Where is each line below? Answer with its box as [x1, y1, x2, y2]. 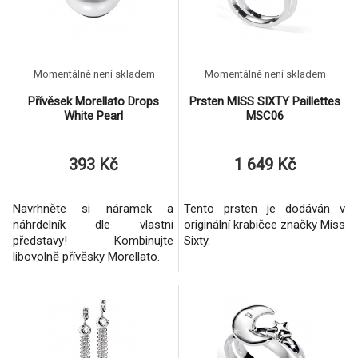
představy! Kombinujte [13, 233, 173, 248]
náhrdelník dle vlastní [13, 217, 173, 232]
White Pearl [63, 109, 123, 123]
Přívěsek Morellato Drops [27, 94, 159, 109]
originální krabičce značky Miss [184, 217, 345, 232]
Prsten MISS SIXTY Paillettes [189, 94, 340, 109]
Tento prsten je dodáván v [184, 201, 345, 216]
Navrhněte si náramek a [13, 201, 173, 216]
